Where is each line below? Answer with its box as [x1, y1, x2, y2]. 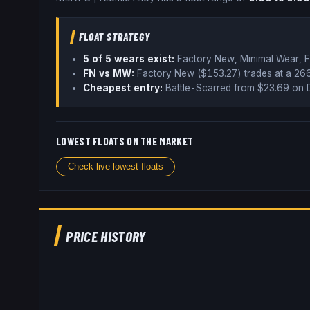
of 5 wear [89, 53, 140, 64]
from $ [231, 82, 264, 93]
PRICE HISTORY [66, 226, 146, 245]
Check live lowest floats [68, 161, 163, 172]
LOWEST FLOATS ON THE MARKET [56, 134, 194, 147]
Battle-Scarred [165, 82, 232, 93]
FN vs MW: [83, 67, 135, 79]
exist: [145, 53, 175, 64]
